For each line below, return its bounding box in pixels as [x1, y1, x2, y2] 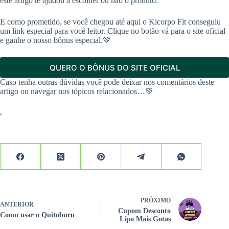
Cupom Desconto [118, 207, 171, 215]
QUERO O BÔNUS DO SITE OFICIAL [49, 62, 180, 73]
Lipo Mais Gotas [120, 215, 171, 223]
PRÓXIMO [141, 197, 171, 204]
